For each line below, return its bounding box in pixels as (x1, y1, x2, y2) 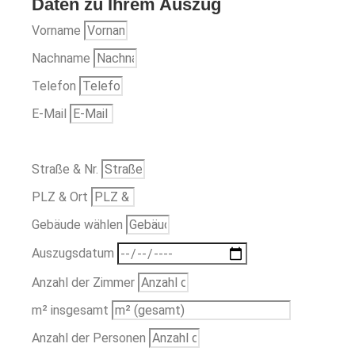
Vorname (32, 23, 84, 39)
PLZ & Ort (32, 189, 91, 205)
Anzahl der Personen (32, 330, 149, 345)
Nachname (32, 51, 94, 67)
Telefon (32, 78, 79, 94)
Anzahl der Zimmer (32, 274, 138, 290)
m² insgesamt (32, 302, 112, 318)
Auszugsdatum (32, 246, 117, 261)
